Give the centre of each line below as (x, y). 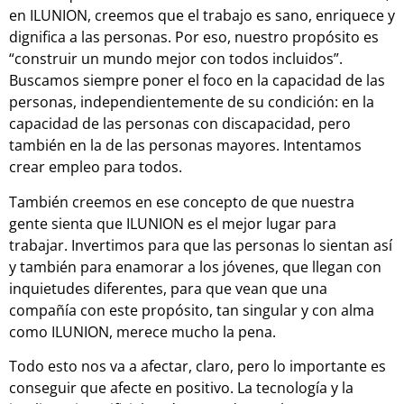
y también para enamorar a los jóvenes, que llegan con (195, 266)
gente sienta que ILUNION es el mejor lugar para (173, 223)
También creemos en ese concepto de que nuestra (182, 202)
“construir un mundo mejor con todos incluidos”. (176, 59)
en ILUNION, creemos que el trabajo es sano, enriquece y (202, 16)
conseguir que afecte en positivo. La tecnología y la (181, 388)
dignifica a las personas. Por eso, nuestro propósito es (194, 37)
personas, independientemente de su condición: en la (192, 102)
